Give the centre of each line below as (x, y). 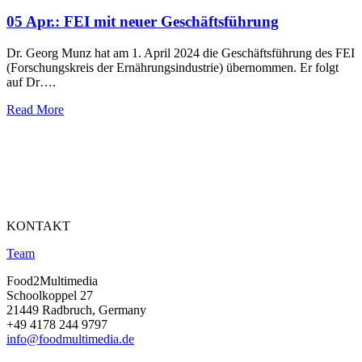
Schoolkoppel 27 (50, 295)
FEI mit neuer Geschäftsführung (171, 22)
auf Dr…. (31, 82)
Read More (35, 109)
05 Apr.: (35, 22)
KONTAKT (38, 225)
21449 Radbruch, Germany (76, 309)
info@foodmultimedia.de (70, 339)
